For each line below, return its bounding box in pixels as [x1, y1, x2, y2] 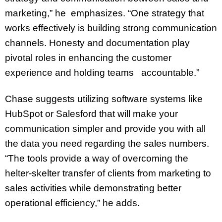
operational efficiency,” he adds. [5, 197, 140, 208]
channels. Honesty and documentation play [5, 37, 190, 48]
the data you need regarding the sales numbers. [5, 138, 209, 149]
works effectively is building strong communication [5, 22, 217, 33]
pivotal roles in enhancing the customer [5, 52, 171, 63]
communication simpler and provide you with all [5, 123, 206, 134]
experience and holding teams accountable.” [5, 67, 199, 78]
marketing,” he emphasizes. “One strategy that [5, 7, 204, 18]
